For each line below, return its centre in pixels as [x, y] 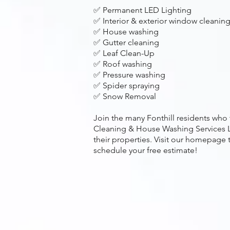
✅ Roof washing [123, 64]
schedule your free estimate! [146, 150]
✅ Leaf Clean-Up [124, 53]
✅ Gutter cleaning [126, 42]
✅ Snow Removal [125, 96]
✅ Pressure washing [129, 75]
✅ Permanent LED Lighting [142, 10]
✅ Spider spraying [127, 85]
